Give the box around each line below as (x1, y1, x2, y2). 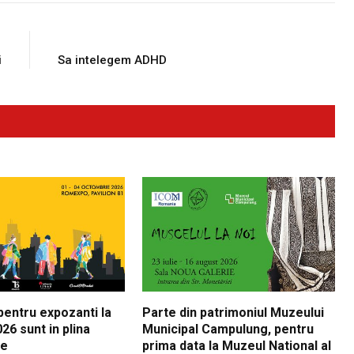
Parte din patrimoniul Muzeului (142, 305, 325, 321)
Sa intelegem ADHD (57, 53, 167, 68)
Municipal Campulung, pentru (142, 322, 314, 337)
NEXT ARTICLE (57, 32, 122, 43)
